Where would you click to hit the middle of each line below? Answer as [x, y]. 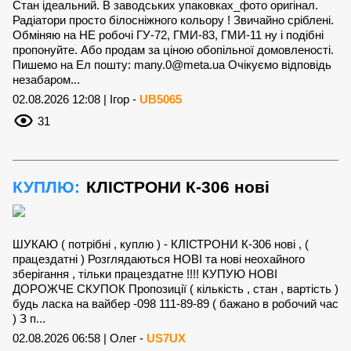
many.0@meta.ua [179, 64]
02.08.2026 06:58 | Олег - [80, 338]
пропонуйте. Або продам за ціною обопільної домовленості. [173, 49]
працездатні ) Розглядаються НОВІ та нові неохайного [159, 259]
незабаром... [46, 79]
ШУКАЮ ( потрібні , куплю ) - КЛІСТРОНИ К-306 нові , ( [161, 244]
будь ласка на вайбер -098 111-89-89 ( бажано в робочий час [175, 303]
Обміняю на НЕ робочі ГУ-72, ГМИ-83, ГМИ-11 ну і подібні [168, 34]
